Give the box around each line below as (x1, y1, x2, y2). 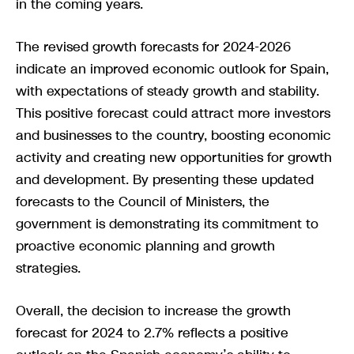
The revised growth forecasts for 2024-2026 (16, 37, 291, 57)
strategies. (16, 258, 81, 278)
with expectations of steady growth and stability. (16, 81, 319, 101)
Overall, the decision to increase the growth (16, 301, 291, 321)
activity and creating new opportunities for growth (16, 148, 332, 168)
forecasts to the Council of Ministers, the (16, 192, 269, 212)
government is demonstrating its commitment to (16, 214, 318, 234)
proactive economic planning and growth (16, 236, 275, 256)
